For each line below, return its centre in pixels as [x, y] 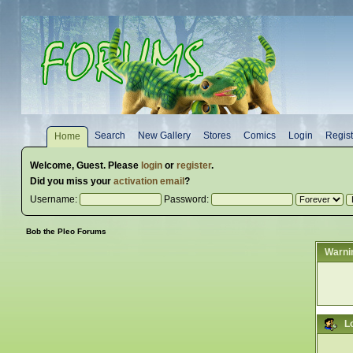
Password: [186, 199]
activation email [149, 181]
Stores [217, 136]
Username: [54, 199]
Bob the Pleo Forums [66, 231]
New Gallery [165, 136]
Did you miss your [71, 181]
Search [110, 136]
